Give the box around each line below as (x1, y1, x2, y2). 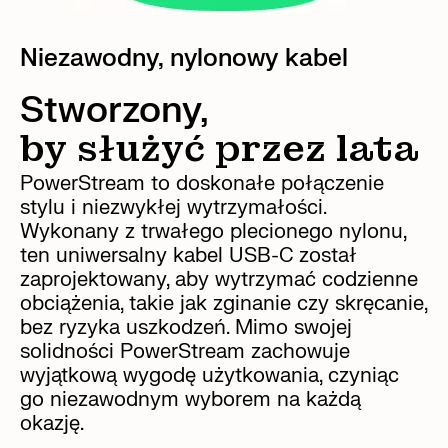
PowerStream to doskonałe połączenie (20, 170, 384, 196)
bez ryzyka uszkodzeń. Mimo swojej (20, 314, 352, 340)
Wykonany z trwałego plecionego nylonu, (20, 218, 406, 244)
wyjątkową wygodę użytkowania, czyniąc (20, 362, 399, 388)
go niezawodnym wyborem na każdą (20, 386, 361, 412)
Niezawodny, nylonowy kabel (20, 42, 348, 74)
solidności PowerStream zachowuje (20, 338, 350, 364)
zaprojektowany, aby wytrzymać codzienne (20, 266, 418, 292)
